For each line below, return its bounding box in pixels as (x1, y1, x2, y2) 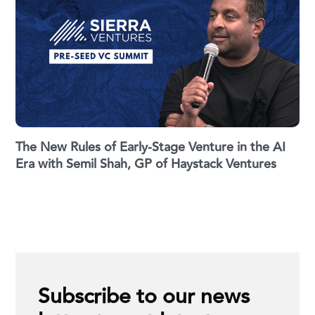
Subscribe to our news (38, 280, 250, 314)
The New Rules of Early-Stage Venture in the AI (15, 137, 286, 157)
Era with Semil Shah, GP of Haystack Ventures (15, 154, 277, 174)
